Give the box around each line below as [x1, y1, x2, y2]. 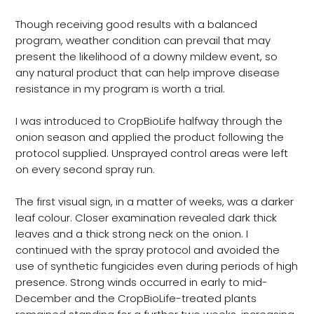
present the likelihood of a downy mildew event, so [15, 49, 278, 64]
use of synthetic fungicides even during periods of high [15, 259, 298, 274]
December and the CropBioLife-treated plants [15, 291, 257, 306]
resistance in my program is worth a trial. [15, 81, 225, 97]
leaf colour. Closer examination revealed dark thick [15, 210, 277, 226]
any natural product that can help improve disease [15, 65, 280, 81]
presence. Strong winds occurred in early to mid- [15, 275, 268, 290]
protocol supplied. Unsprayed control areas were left [15, 146, 288, 161]
